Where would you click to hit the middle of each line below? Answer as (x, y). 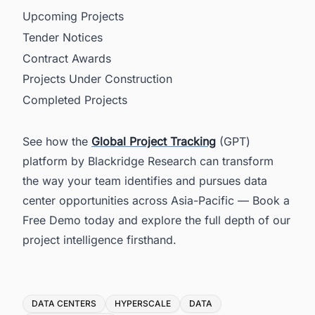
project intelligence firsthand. (99, 240)
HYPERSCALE (143, 304)
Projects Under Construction (97, 79)
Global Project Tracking (154, 142)
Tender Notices (63, 38)
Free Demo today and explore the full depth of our (156, 220)
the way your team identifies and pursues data (145, 181)
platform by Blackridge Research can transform (148, 161)
